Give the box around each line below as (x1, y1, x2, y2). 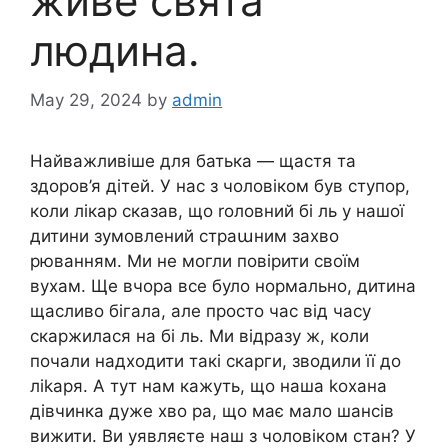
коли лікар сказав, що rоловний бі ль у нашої (30, 200, 404, 221)
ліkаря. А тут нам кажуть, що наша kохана (30, 375, 387, 396)
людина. (30, 25, 200, 77)
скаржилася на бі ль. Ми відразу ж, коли (30, 325, 369, 346)
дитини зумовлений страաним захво (30, 225, 339, 246)
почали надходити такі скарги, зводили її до (30, 350, 401, 371)
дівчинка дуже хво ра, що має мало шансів (30, 400, 394, 421)
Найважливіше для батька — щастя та (30, 150, 356, 171)
